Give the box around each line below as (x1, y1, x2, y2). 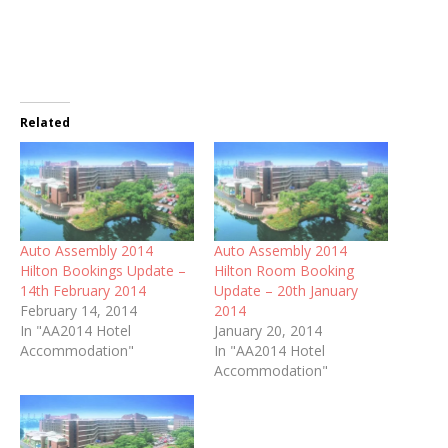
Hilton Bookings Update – (20, 261, 186, 281)
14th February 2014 (20, 281, 146, 301)
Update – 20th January (214, 281, 358, 301)
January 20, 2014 (214, 321, 322, 341)
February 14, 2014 (20, 301, 137, 321)
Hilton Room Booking (214, 261, 354, 281)
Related (20, 113, 70, 131)
